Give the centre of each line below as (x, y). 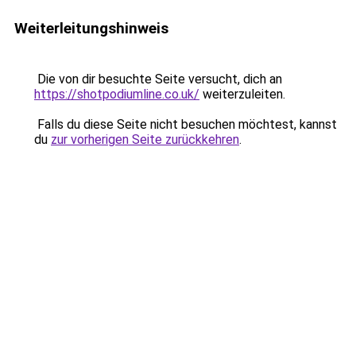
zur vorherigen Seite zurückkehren (145, 139)
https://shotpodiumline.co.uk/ (117, 94)
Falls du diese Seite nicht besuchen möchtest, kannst (186, 124)
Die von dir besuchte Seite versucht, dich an (158, 79)
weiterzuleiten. (242, 94)
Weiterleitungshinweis (91, 28)
